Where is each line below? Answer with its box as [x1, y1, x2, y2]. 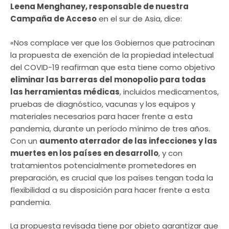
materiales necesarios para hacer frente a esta [10, 110, 193, 122]
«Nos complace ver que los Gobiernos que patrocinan [10, 37, 215, 48]
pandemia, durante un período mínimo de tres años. [10, 123, 210, 134]
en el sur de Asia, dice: [97, 13, 182, 24]
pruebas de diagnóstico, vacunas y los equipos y [10, 98, 195, 109]
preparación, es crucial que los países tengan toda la [10, 172, 213, 183]
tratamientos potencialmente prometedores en [10, 159, 196, 171]
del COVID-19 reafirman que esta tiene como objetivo [10, 61, 215, 73]
